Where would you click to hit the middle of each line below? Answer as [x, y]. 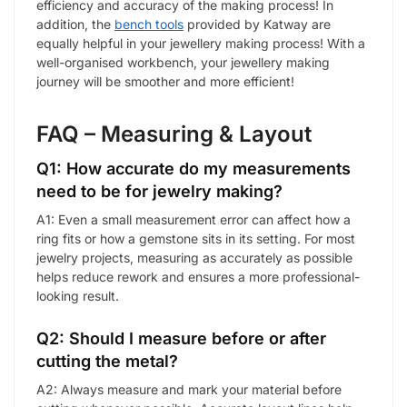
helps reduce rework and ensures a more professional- [198, 277]
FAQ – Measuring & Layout [174, 134]
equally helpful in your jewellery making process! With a [201, 44]
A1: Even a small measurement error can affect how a [194, 220]
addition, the [75, 25]
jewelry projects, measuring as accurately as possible [194, 258]
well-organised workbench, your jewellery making [183, 63]
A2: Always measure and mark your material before [189, 389]
